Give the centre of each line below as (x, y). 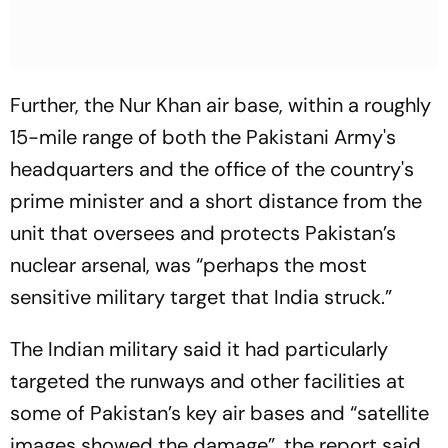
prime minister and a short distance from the (216, 201)
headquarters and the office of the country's (212, 169)
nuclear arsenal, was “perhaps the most (188, 265)
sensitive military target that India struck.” (201, 297)
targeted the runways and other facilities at (207, 381)
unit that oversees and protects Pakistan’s (203, 233)
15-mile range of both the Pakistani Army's (203, 137)
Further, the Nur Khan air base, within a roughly (220, 105)
